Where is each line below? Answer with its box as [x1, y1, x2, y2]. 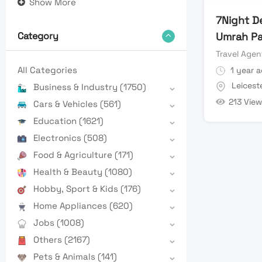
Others [33, 234, 64, 246]
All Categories [18, 64, 77, 76]
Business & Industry [33, 81, 120, 93]
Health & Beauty [33, 166, 105, 178]
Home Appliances [33, 200, 109, 212]
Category [18, 30, 58, 43]
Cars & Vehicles [33, 98, 100, 110]
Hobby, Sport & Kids [33, 183, 120, 195]
